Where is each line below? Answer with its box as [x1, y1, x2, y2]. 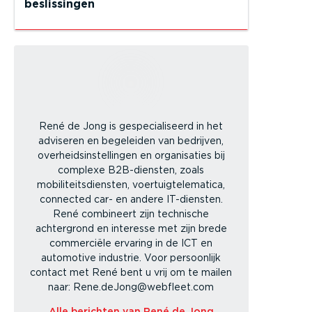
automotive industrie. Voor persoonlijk [41, 252, 221, 263]
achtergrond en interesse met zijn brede [35, 223, 227, 234]
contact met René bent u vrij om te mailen [30, 267, 233, 278]
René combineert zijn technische [53, 208, 210, 219]
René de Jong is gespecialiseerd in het [39, 120, 224, 132]
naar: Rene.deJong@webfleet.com [48, 281, 214, 292]
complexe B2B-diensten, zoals [58, 164, 205, 175]
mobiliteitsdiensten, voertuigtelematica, [37, 179, 226, 190]
